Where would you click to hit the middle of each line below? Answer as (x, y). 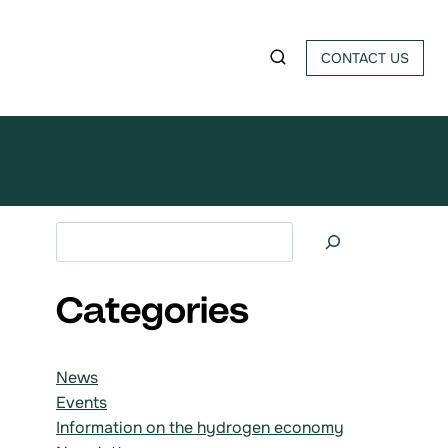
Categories (152, 313)
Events (81, 402)
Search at (90, 234)
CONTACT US (365, 58)
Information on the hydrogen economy (200, 427)
